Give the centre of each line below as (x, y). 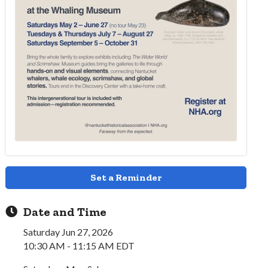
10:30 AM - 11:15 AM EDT (79, 246)
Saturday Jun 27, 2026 (68, 232)
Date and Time (65, 212)
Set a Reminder (126, 178)
